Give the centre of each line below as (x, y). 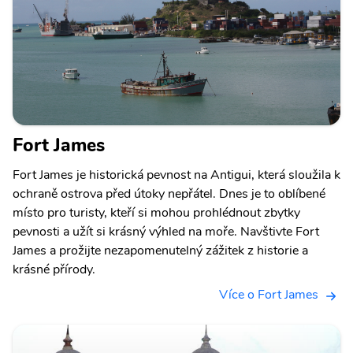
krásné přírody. (54, 270)
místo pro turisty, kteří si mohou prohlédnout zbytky (156, 213)
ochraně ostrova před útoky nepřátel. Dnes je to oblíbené (169, 194)
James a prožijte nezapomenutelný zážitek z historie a (160, 251)
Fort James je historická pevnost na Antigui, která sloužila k (176, 175)
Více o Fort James (269, 295)
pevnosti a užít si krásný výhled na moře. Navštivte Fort (166, 232)
